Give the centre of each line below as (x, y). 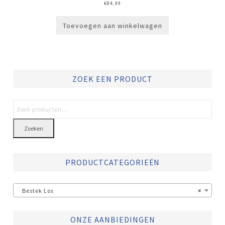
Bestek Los (36, 190)
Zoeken (34, 128)
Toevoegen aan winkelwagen (113, 25)
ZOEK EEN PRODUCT (113, 79)
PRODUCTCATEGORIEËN (113, 162)
